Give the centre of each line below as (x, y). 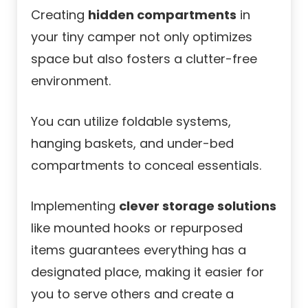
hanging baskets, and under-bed (132, 144)
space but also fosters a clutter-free (144, 59)
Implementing (75, 206)
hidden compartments (162, 15)
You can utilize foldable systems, (131, 122)
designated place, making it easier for (147, 272)
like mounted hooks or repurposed (137, 228)
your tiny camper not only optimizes (142, 37)
